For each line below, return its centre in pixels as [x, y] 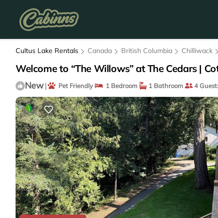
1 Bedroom [120, 86]
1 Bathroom [165, 86]
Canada [100, 51]
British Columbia [147, 51]
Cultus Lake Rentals [48, 51]
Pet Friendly [74, 86]
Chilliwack [197, 51]
